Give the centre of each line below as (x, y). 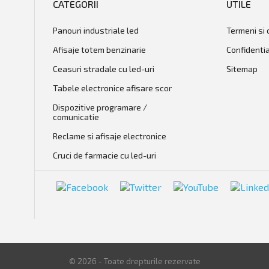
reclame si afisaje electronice (112, 136)
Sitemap (242, 68)
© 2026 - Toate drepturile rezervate (134, 261)
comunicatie (76, 116)
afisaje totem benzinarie (102, 49)
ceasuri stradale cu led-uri (106, 68)
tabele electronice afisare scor (114, 88)
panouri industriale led (98, 30)
